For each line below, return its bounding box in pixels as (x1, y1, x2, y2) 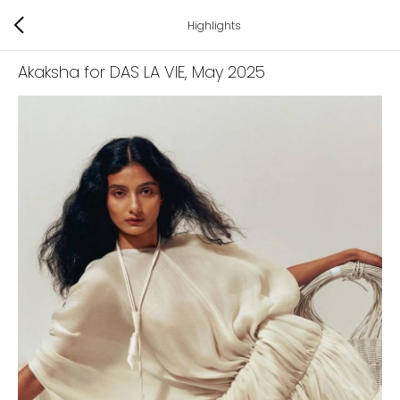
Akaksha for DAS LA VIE (18, 61, 185, 83)
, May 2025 (185, 61, 265, 83)
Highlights (187, 17, 241, 33)
